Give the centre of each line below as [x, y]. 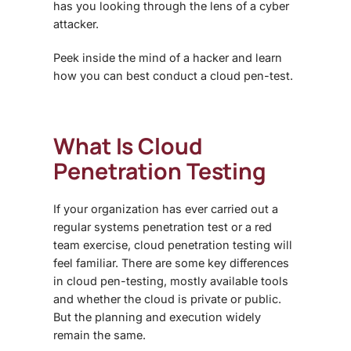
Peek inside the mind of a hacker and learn [168, 57]
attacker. [78, 24]
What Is [96, 146]
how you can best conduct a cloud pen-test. [173, 75]
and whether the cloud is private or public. [167, 299]
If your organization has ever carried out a [166, 208]
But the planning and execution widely [157, 317]
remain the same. [101, 335]
